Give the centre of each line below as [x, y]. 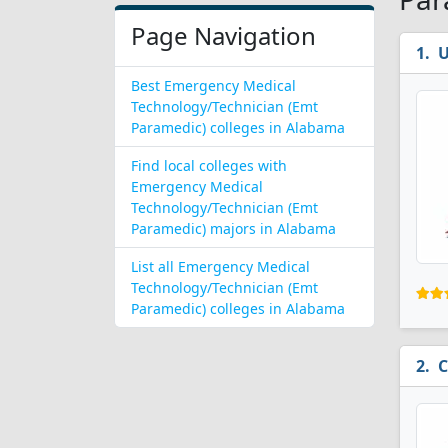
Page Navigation [223, 35]
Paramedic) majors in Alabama [233, 228]
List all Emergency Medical [220, 266]
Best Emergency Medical [213, 85]
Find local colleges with [209, 165]
